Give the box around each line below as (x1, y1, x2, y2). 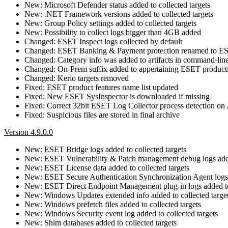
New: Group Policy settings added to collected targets (24, 18, 196, 27)
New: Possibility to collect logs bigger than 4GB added (24, 27, 201, 37)
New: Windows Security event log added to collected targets (24, 209, 218, 218)
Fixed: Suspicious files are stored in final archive (24, 110, 180, 119)
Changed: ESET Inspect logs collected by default (24, 37, 182, 46)
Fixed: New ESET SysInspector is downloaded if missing (24, 92, 210, 101)
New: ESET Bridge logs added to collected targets (24, 145, 186, 154)
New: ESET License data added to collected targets (24, 163, 189, 172)
